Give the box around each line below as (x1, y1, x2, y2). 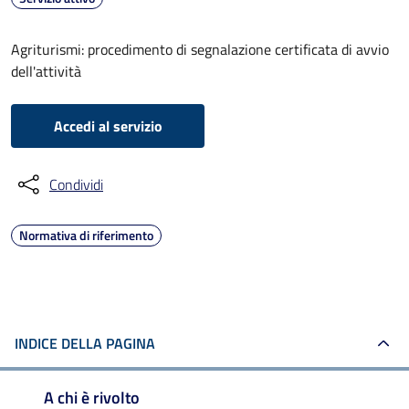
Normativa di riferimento (19, 225, 153, 245)
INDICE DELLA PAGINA (15, 332, 155, 354)
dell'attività (11, 60, 81, 82)
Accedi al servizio (53, 115, 163, 137)
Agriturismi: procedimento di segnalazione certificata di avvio (11, 38, 389, 60)
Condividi (49, 173, 103, 195)
